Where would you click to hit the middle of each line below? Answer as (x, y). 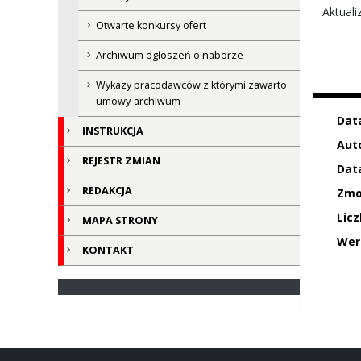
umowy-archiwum (138, 102)
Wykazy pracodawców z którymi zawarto (191, 85)
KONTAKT (108, 251)
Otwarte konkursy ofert (151, 26)
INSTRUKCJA (113, 131)
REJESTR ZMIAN (121, 161)
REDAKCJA (107, 191)
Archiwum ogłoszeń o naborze (170, 56)
